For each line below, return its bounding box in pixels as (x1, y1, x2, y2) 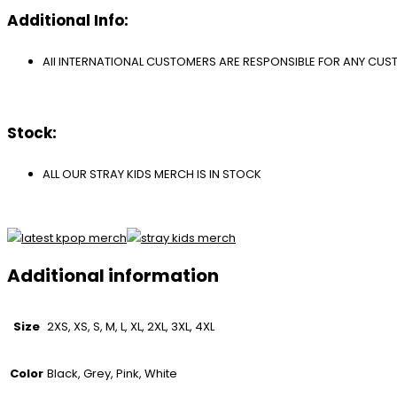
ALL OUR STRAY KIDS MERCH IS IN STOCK (43, 165, 261, 183)
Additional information (7, 262, 219, 288)
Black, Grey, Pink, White (47, 365, 177, 383)
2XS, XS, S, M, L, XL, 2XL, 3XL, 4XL (47, 318, 214, 336)
